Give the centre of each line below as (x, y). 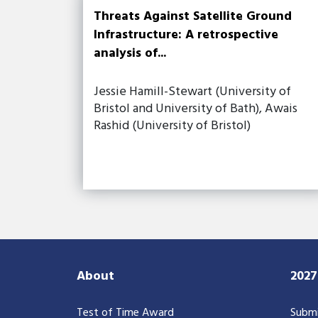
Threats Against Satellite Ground (193, 16)
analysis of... (130, 53)
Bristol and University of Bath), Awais (196, 109)
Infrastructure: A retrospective (186, 35)
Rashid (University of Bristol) (172, 126)
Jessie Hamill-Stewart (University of (192, 92)
